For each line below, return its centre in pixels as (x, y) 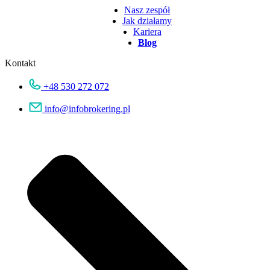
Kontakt (20, 63)
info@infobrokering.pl (87, 108)
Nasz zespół (147, 10)
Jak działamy (147, 20)
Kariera (147, 31)
